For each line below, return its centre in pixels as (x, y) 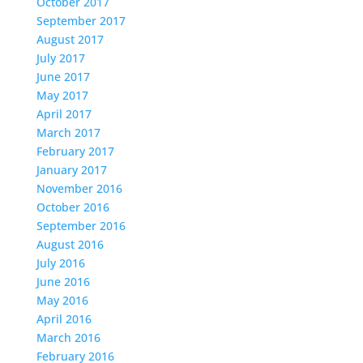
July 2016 (60, 263)
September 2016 (81, 226)
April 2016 (64, 319)
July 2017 (60, 58)
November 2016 (79, 188)
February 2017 (75, 151)
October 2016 (73, 207)
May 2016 (62, 300)
